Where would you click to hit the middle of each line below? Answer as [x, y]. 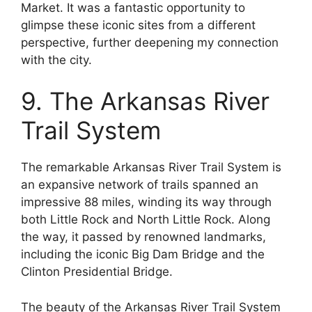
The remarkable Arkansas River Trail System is [151, 167]
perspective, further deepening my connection [150, 42]
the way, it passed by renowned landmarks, [143, 237]
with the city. [56, 60]
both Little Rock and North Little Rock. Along [146, 220]
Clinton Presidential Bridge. [97, 272]
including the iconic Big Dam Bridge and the [143, 255]
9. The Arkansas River [145, 101]
